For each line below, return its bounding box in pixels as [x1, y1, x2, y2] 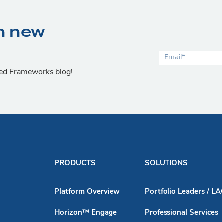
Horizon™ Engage [55, 209, 117, 217]
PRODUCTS [55, 159, 96, 167]
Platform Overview [55, 188, 120, 196]
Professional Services [145, 209, 218, 217]
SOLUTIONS [145, 159, 188, 167]
